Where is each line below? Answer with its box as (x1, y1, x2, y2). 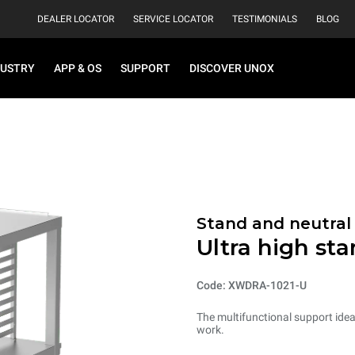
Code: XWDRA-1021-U (197, 279, 307, 292)
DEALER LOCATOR (37, 13, 114, 25)
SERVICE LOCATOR (133, 13, 213, 25)
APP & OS (54, 62, 101, 74)
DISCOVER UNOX (189, 62, 274, 74)
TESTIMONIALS (232, 13, 297, 25)
